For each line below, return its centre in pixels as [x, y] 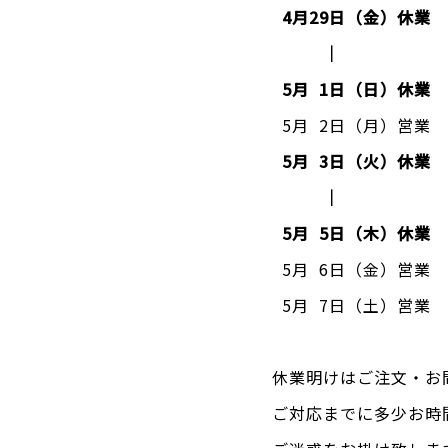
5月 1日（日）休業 [351, 89]
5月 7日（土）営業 [351, 305]
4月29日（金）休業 [356, 17]
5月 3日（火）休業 [353, 161]
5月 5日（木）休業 [351, 233]
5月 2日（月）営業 [351, 125]
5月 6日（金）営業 [356, 269]
